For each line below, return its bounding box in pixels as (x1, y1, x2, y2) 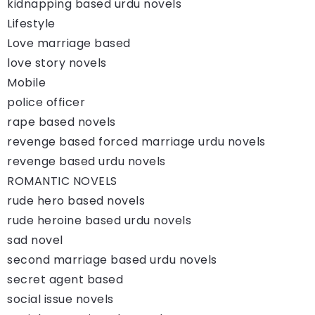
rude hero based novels (7, 192, 145, 209)
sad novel (7, 231, 63, 248)
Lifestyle (7, 15, 56, 32)
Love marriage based (7, 34, 131, 51)
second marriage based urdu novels (7, 251, 217, 268)
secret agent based (7, 271, 123, 288)
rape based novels (7, 113, 116, 130)
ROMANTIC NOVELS (7, 172, 117, 189)
